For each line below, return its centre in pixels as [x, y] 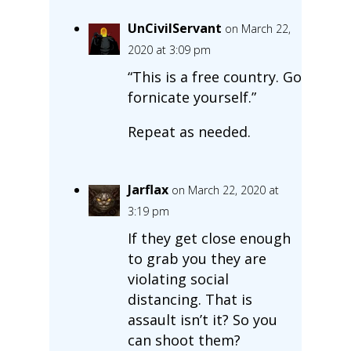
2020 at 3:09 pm [169, 49]
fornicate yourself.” [192, 97]
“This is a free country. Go [214, 76]
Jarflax [148, 189]
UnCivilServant [174, 28]
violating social [178, 279]
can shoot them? [184, 340]
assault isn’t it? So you [202, 319]
